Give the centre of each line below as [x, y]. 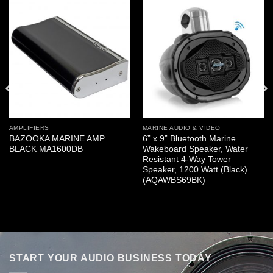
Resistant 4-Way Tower [186, 160]
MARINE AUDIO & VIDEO [181, 128]
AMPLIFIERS [29, 128]
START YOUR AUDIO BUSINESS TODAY [111, 258]
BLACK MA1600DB [46, 149]
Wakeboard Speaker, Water [195, 149]
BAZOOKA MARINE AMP [57, 139]
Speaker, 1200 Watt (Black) [195, 170]
